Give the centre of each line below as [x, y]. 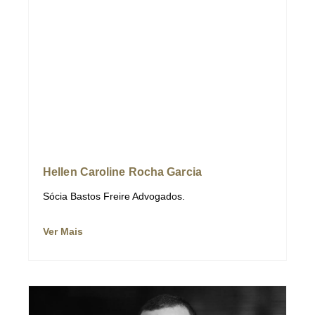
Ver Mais [63, 231]
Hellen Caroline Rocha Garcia [122, 172]
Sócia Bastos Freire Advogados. [114, 196]
